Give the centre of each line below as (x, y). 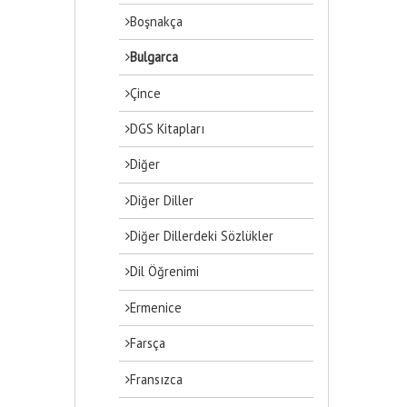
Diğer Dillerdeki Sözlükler (202, 236)
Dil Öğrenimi (165, 272)
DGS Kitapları (168, 128)
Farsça (148, 343)
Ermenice (156, 307)
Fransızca (157, 379)
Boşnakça (157, 21)
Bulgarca (154, 57)
